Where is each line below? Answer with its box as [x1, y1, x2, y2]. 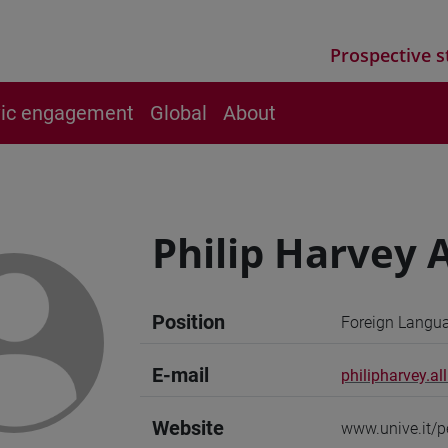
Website [152, 416, 224, 440]
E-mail [152, 363, 209, 387]
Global [150, 101, 207, 125]
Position [152, 310, 225, 334]
